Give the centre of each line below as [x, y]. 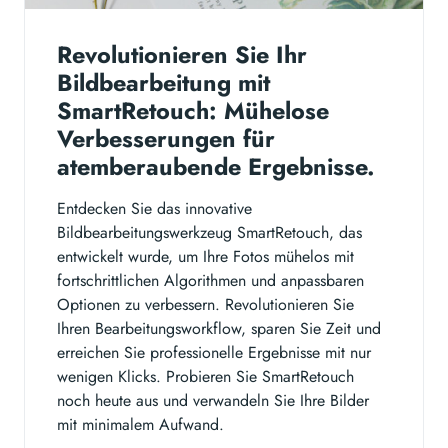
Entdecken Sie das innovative [154, 209]
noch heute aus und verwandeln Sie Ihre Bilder [213, 401]
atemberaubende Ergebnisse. [216, 167]
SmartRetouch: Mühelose [193, 111]
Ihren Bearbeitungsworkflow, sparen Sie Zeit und [219, 329]
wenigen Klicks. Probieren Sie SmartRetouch [205, 377]
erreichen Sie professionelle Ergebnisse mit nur [214, 353]
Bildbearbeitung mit [163, 83]
